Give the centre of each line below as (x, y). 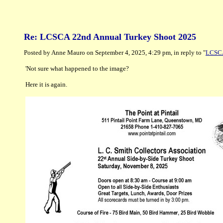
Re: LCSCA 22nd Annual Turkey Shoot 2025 (110, 37)
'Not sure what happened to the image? (77, 68)
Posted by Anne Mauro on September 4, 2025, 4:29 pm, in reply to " (115, 53)
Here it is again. (46, 84)
